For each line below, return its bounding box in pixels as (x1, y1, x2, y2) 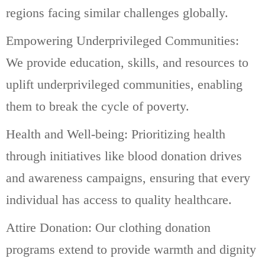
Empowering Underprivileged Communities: (6, 33, 239, 48)
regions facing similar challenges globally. (6, 5, 228, 20)
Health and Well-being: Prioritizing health (6, 126, 225, 141)
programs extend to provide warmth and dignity (6, 241, 256, 257)
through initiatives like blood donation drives (6, 148, 242, 163)
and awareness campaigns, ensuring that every (6, 170, 250, 185)
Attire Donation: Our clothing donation (6, 219, 211, 235)
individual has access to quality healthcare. (6, 192, 232, 207)
